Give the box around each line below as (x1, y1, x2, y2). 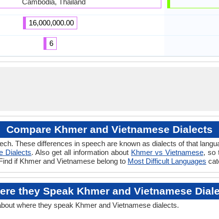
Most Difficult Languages (128, 157, 206, 165)
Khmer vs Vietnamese (131, 148, 203, 156)
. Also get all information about (31, 148, 131, 156)
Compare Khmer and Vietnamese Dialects (6, 124, 213, 135)
